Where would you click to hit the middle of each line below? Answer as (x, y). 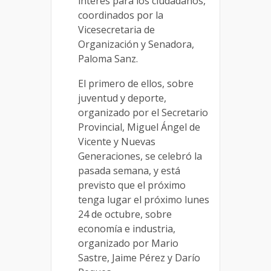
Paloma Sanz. (108, 59)
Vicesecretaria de (116, 30)
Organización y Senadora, (136, 44)
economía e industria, (127, 229)
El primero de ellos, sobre (136, 84)
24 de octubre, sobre (126, 214)
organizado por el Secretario (143, 113)
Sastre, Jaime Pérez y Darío (139, 258)
